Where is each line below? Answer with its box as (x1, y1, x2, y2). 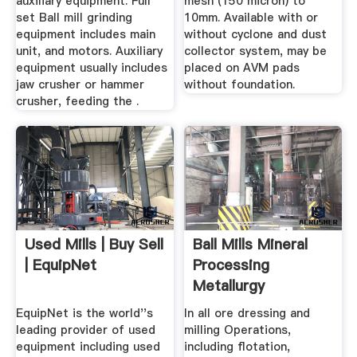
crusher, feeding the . (15, 93, 139, 110)
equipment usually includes (15, 60, 167, 76)
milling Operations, (184, 322, 292, 339)
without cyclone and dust (184, 26, 328, 43)
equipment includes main (15, 26, 155, 43)
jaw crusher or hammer (15, 76, 144, 93)
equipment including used (15, 339, 160, 355)
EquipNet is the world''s (15, 305, 153, 322)
